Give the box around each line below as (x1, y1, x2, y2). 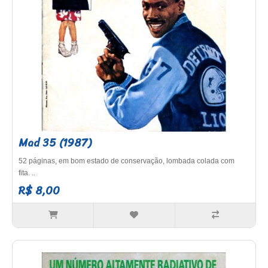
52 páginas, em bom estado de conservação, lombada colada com (19, 157, 234, 165)
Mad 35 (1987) (19, 133, 92, 153)
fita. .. (19, 169, 35, 177)
